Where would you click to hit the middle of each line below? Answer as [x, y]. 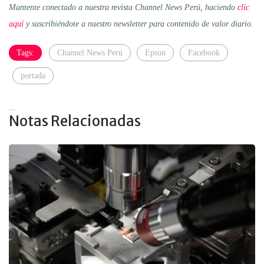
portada [33, 76]
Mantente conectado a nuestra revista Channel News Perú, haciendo [123, 8]
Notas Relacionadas [75, 121]
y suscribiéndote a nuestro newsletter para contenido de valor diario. [138, 24]
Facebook [204, 53]
